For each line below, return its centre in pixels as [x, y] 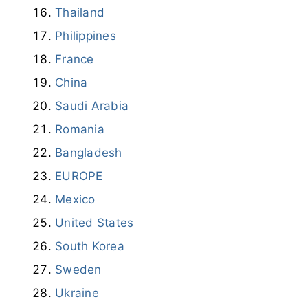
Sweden [78, 269]
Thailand [80, 12]
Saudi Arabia [92, 106]
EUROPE [79, 176]
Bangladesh [89, 152]
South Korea [90, 246]
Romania [80, 129]
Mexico [75, 199]
